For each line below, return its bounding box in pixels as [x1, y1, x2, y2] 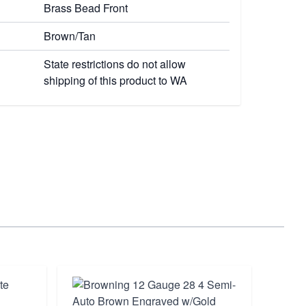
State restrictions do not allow [44, 56, 186, 72]
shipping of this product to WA [44, 72, 187, 88]
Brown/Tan [44, 28, 96, 44]
